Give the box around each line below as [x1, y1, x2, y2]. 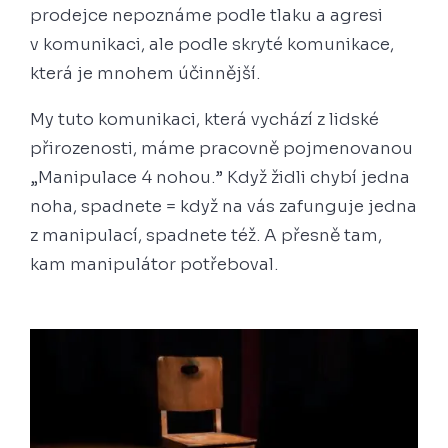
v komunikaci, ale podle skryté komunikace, [30, 34, 394, 56]
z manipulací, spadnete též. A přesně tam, [30, 225, 382, 247]
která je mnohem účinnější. [30, 63, 264, 85]
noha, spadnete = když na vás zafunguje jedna [30, 196, 417, 218]
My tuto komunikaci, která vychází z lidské [30, 109, 379, 131]
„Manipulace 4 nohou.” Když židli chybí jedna [30, 167, 410, 189]
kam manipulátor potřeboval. [30, 254, 282, 276]
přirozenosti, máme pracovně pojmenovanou [30, 138, 413, 160]
